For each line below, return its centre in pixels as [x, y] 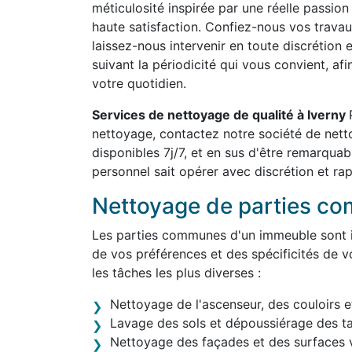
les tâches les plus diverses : [176, 273]
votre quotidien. [139, 83]
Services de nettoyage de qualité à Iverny [220, 115]
